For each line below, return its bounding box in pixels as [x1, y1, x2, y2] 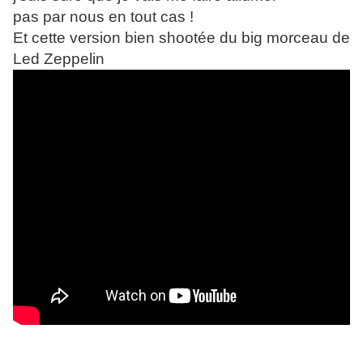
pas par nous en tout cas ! [13, 8, 194, 26]
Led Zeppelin [13, 50, 105, 68]
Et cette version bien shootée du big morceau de [13, 29, 350, 47]
